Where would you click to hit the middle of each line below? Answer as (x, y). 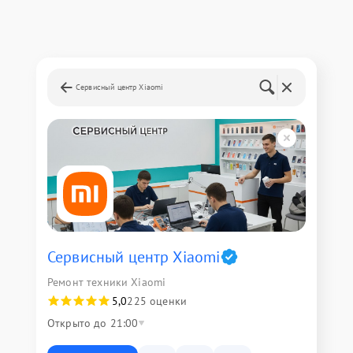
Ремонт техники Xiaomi (107, 282)
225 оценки (157, 301)
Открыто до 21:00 (93, 323)
